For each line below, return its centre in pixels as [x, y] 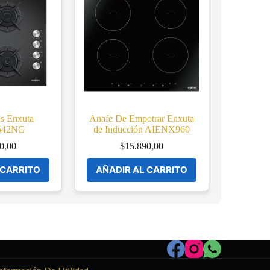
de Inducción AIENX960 [142, 129]
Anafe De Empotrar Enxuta [142, 118]
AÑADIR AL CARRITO [142, 169]
